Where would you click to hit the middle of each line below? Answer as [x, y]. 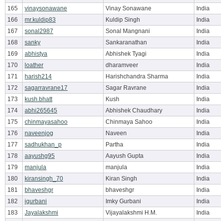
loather [34, 65]
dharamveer [122, 65]
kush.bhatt [38, 99]
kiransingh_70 [44, 179]
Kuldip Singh [123, 20]
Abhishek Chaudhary [134, 110]
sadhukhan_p [43, 145]
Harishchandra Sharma [137, 76]
